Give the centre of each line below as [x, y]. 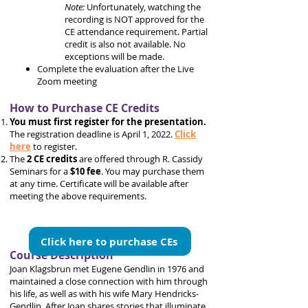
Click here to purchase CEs [109, 241]
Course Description [62, 255]
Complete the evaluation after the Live [115, 69]
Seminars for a [40, 171]
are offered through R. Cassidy [140, 159]
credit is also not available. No [125, 44]
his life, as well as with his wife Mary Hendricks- [104, 294]
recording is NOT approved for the [134, 19]
